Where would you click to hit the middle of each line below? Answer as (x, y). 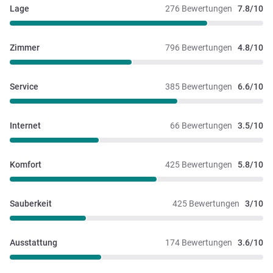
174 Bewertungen (199, 242)
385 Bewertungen (199, 86)
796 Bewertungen (199, 47)
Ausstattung (34, 242)
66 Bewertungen (201, 125)
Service (24, 86)
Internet (25, 125)
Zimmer (25, 47)
